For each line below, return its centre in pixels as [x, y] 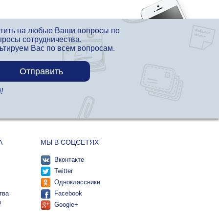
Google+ [66, 205]
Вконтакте [69, 160]
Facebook [68, 194]
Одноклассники [77, 182]
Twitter [63, 171]
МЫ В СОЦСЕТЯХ [69, 142]
